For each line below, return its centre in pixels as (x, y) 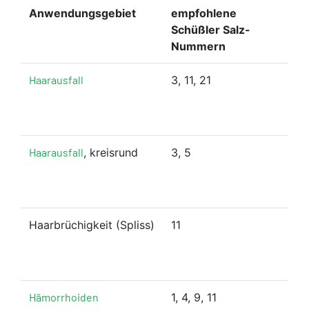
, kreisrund (111, 152)
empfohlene (204, 13)
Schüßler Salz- (211, 29)
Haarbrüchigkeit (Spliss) (92, 225)
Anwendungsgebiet (82, 13)
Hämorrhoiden (64, 297)
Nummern (198, 46)
